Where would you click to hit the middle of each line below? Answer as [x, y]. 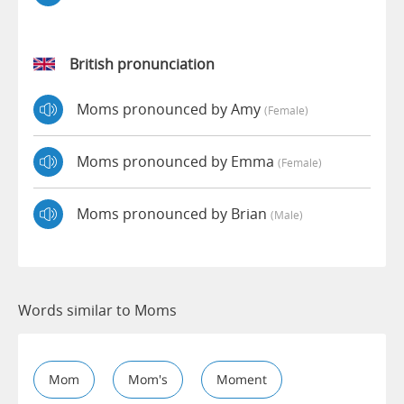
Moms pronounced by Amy [170, 110]
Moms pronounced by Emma [177, 162]
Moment [242, 379]
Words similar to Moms [97, 310]
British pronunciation [142, 64]
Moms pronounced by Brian [174, 214]
